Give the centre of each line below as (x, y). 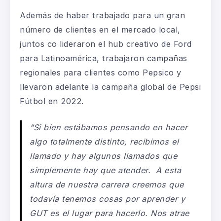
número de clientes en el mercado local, (100, 29)
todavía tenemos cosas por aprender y (108, 199)
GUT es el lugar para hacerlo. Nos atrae (110, 213)
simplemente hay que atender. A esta (106, 170)
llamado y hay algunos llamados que (104, 156)
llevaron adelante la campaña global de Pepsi (110, 87)
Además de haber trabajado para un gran (102, 15)
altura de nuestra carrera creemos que (107, 184)
